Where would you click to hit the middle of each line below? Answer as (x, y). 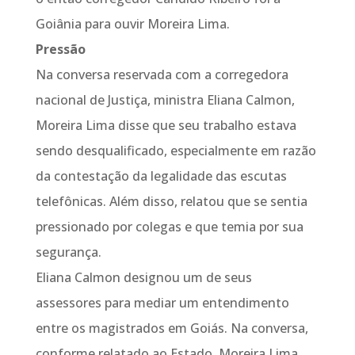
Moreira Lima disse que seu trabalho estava (166, 125)
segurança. (68, 252)
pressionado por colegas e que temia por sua (169, 227)
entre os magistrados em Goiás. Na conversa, (172, 328)
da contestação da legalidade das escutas (161, 176)
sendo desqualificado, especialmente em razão (176, 151)
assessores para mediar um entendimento (162, 303)
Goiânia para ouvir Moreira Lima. (132, 24)
